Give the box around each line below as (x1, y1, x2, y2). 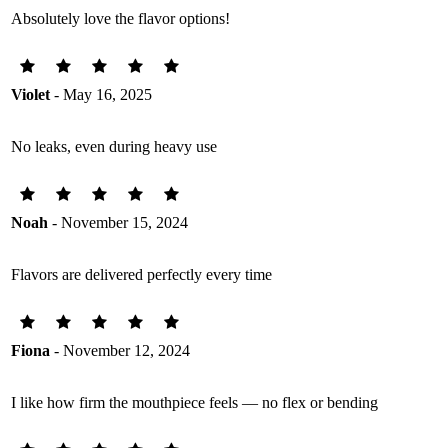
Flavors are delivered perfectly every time (11, 266, 272, 283)
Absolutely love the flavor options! (11, 10, 230, 27)
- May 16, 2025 (50, 86, 152, 103)
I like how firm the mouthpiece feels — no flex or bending (11, 394, 378, 411)
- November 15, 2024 (48, 214, 188, 231)
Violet (11, 86, 50, 103)
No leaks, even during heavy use (11, 138, 217, 155)
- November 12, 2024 (50, 342, 190, 359)
